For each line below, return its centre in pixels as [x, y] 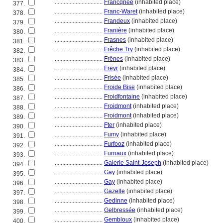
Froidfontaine [122, 97]
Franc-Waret [121, 11]
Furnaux [115, 153]
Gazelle [114, 191]
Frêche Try [118, 49]
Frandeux [117, 21]
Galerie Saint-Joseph [133, 163]
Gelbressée [120, 210]
